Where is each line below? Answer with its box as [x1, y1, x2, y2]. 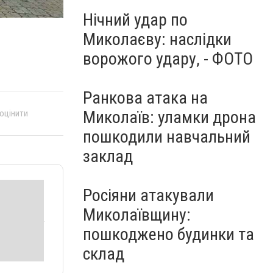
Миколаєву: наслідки [83, 29, 232, 49]
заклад [83, 146, 133, 166]
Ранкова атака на [83, 88, 208, 108]
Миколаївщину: [83, 205, 191, 225]
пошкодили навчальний [83, 127, 250, 147]
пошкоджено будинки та [83, 224, 254, 244]
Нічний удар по [83, 10, 188, 30]
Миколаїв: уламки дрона [83, 107, 256, 127]
